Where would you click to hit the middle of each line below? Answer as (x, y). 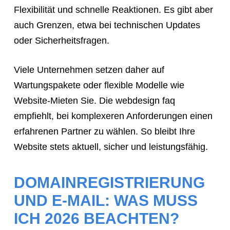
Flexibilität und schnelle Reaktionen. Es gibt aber (113, 9)
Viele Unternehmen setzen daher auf (89, 70)
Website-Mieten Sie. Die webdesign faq (94, 100)
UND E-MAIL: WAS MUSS (106, 200)
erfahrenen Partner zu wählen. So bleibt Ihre (104, 131)
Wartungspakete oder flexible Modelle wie (99, 85)
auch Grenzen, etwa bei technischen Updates (107, 25)
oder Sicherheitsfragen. (61, 40)
